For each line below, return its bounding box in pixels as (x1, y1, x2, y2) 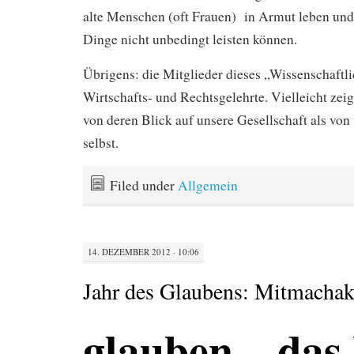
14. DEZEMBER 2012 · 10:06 (88, 246, 199, 258)
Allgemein (178, 175, 238, 194)
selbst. (83, 133, 119, 152)
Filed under (110, 175, 178, 194)
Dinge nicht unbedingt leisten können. (83, 29, 297, 48)
